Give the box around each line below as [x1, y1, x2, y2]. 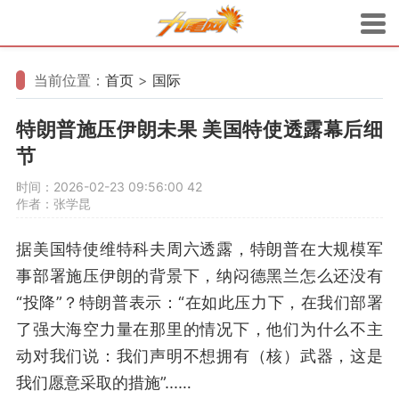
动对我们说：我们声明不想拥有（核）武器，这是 [16, 346, 383, 365]
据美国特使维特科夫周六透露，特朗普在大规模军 [16, 240, 383, 258]
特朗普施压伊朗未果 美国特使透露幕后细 [16, 118, 383, 141]
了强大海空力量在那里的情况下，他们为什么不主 [16, 320, 383, 338]
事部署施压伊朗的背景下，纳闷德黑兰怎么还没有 [16, 266, 383, 285]
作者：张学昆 [16, 196, 91, 211]
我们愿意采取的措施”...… [16, 373, 191, 392]
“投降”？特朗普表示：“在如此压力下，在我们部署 [16, 293, 383, 312]
